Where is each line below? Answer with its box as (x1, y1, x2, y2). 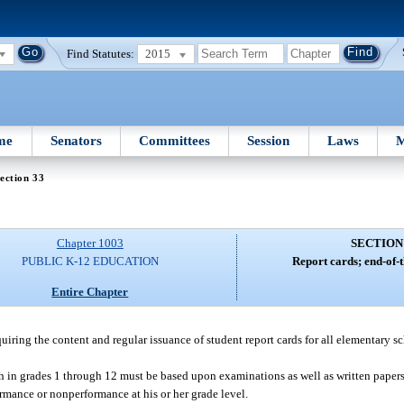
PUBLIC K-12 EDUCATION (21, 254, 159, 269)
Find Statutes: (67, 46, 135, 60)
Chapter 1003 (56, 236, 124, 251)
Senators (50, 133, 102, 148)
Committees (139, 133, 211, 148)
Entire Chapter (51, 284, 129, 298)
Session (247, 133, 290, 148)
